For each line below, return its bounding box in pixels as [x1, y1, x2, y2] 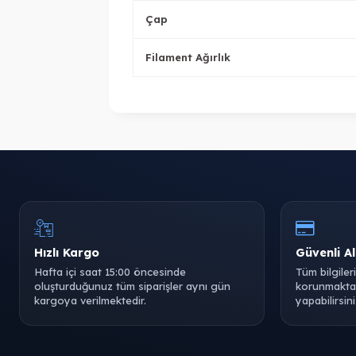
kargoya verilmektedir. [34, 294, 146, 307]
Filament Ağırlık [145, 51, 230, 64]
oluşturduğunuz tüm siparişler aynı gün [34, 280, 230, 292]
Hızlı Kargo [34, 245, 99, 260]
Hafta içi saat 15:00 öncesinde [34, 265, 186, 278]
